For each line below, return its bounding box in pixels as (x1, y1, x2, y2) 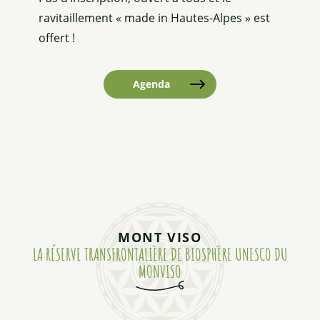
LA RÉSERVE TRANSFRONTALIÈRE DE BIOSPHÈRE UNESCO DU (32, 243, 288, 265)
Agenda (133, 76, 170, 91)
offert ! (39, 29, 75, 46)
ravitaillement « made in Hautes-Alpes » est (39, 9, 270, 26)
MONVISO (139, 260, 181, 282)
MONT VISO (118, 228, 202, 246)
